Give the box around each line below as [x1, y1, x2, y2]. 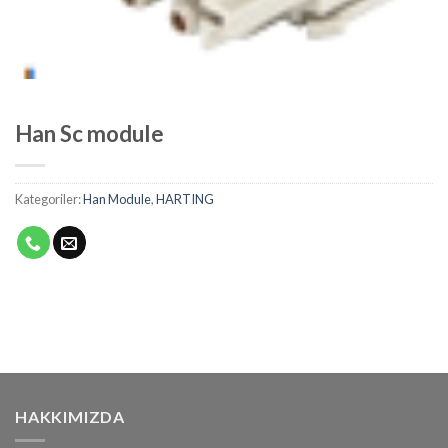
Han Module [83, 190, 151, 207]
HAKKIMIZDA [15, 406, 125, 426]
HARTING [156, 190, 214, 207]
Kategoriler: [15, 190, 83, 207]
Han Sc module [15, 119, 164, 147]
